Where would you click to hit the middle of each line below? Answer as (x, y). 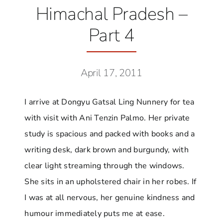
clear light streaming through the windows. (105, 166)
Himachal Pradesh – (111, 14)
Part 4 (111, 35)
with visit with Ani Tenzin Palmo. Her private (107, 118)
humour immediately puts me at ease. (95, 213)
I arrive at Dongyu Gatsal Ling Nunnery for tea (110, 102)
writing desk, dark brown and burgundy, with (107, 150)
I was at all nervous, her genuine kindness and (110, 197)
